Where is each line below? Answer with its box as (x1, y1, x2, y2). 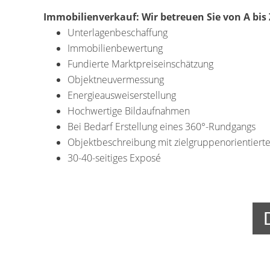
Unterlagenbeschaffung (67, 26, 168, 39)
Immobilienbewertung (67, 42, 163, 55)
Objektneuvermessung (67, 73, 164, 86)
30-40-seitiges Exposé (67, 151, 161, 165)
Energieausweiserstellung (67, 89, 176, 102)
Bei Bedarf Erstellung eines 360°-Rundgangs (67, 120, 256, 133)
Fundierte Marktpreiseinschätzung (67, 57, 213, 71)
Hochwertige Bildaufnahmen (67, 104, 190, 118)
